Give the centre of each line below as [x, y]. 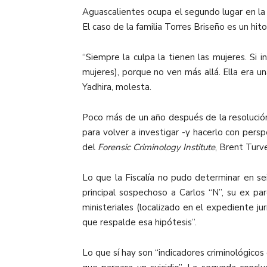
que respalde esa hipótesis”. [139, 222]
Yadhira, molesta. [117, 87]
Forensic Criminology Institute [156, 147]
